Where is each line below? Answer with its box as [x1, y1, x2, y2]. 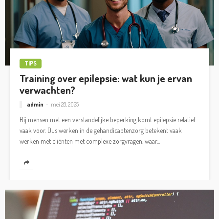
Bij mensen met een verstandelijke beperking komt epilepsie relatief [20, 115, 196, 124]
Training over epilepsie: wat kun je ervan [20, 71, 192, 85]
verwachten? [20, 83, 75, 96]
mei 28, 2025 [51, 101, 79, 109]
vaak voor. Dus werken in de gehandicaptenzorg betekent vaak [20, 126, 182, 135]
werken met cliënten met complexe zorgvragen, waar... [20, 137, 160, 146]
